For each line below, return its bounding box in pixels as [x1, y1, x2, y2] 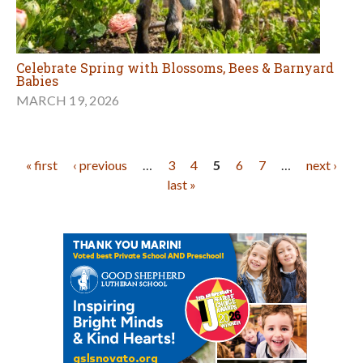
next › [306, 157, 337, 173]
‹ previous [73, 157, 127, 173]
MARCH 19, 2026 [16, 92, 120, 109]
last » [167, 177, 196, 193]
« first [26, 157, 58, 173]
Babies [16, 72, 58, 90]
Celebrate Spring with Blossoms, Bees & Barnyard [16, 59, 334, 77]
